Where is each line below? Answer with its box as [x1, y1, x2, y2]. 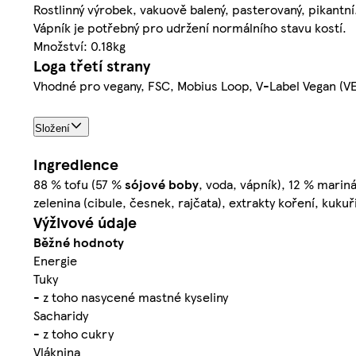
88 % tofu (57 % [33, 174, 125, 193]
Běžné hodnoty [33, 232, 124, 251]
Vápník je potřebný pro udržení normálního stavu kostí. [33, 17, 346, 37]
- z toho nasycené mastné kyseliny [33, 287, 228, 306]
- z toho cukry [33, 323, 114, 342]
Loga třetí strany [33, 54, 150, 76]
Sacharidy [33, 305, 88, 324]
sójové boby [125, 174, 199, 193]
